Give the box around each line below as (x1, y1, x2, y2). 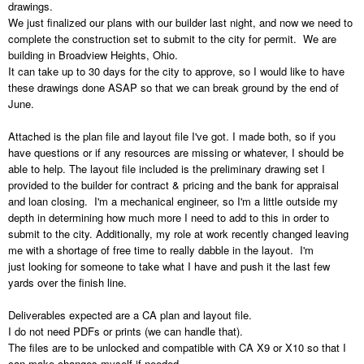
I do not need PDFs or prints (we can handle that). (8, 323, 243, 340)
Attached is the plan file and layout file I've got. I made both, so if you (8, 128, 336, 145)
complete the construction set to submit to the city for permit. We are (8, 31, 336, 47)
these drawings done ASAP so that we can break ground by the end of (8, 80, 339, 96)
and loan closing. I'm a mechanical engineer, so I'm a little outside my (8, 193, 338, 210)
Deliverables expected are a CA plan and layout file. (8, 307, 252, 323)
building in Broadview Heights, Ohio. (8, 47, 181, 63)
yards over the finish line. (8, 275, 130, 291)
